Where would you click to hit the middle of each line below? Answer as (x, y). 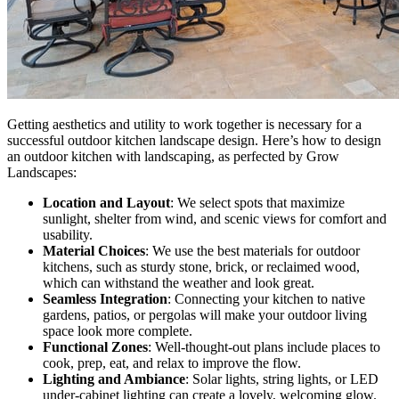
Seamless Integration (105, 298)
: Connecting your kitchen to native (266, 298)
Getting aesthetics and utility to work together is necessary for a (184, 124)
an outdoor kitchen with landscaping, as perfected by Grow (173, 156)
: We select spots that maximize (257, 202)
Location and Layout (106, 202)
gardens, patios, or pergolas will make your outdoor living (205, 314)
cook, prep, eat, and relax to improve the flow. (172, 362)
